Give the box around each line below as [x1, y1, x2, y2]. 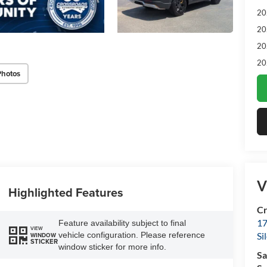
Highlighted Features [8, 184, 123, 201]
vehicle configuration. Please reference [58, 230, 205, 240]
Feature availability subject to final [58, 218, 186, 228]
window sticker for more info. [58, 242, 166, 252]
